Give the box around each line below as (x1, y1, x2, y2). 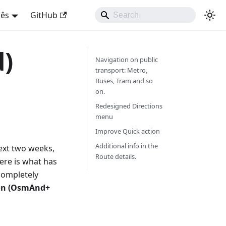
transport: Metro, (95, 66, 147, 75)
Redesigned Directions (95, 101, 162, 110)
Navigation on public (95, 55, 158, 64)
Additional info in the (95, 141, 158, 150)
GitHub (30, 10, 58, 21)
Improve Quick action (95, 127, 160, 136)
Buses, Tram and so (95, 76, 153, 85)
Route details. (95, 152, 136, 161)
